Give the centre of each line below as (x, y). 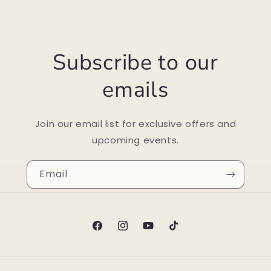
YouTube (162, 232)
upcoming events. (135, 140)
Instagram (140, 232)
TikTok (181, 232)
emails (135, 90)
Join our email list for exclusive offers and (135, 124)
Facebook (113, 232)
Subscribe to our (135, 63)
